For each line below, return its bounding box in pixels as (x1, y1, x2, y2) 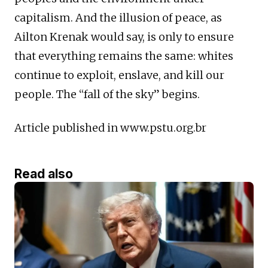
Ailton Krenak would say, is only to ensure (14, 29, 234, 44)
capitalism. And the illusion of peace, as (14, 10, 222, 25)
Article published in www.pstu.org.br (14, 120, 206, 135)
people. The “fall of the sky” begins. (14, 87, 200, 101)
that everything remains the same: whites (14, 48, 233, 63)
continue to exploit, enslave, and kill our (14, 68, 224, 82)
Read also (14, 166, 73, 181)
